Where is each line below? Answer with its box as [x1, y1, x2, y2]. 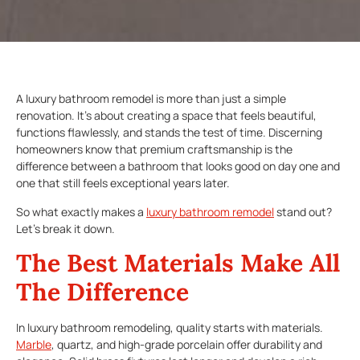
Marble [16, 336, 51, 352]
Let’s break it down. [16, 220, 115, 236]
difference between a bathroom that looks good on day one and [16, 158, 340, 174]
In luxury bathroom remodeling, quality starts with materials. [16, 319, 323, 335]
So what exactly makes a [16, 203, 146, 219]
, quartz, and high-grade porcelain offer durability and [51, 336, 322, 352]
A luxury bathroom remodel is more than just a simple [16, 91, 286, 107]
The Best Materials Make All [16, 247, 340, 278]
